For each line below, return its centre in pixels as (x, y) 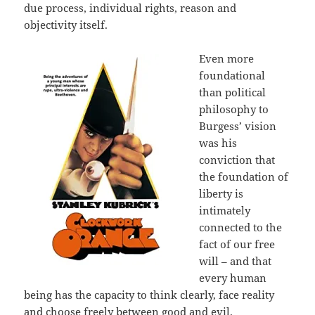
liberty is (221, 194)
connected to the (241, 227)
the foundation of (244, 177)
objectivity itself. (66, 25)
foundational (232, 76)
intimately (225, 211)
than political (233, 92)
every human (233, 278)
